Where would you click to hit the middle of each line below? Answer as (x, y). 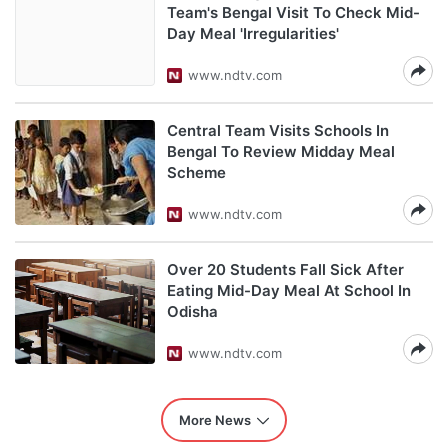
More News (215, 420)
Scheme (196, 172)
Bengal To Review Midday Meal (281, 151)
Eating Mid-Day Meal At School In (289, 290)
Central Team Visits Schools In (278, 130)
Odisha (192, 311)
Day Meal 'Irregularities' (253, 33)
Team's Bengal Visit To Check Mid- (293, 12)
